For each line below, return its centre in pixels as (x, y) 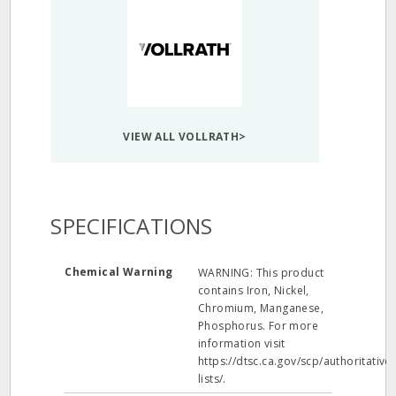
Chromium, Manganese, (261, 308)
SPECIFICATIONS (132, 226)
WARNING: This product (261, 273)
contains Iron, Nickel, (254, 290)
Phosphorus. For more (259, 326)
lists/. (212, 379)
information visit (242, 343)
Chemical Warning (121, 272)
